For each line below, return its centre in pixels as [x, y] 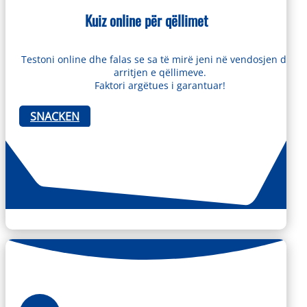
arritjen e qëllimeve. [160, 72]
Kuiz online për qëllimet [146, 21]
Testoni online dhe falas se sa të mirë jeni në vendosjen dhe [160, 59]
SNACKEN [55, 116]
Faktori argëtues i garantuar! [160, 85]
